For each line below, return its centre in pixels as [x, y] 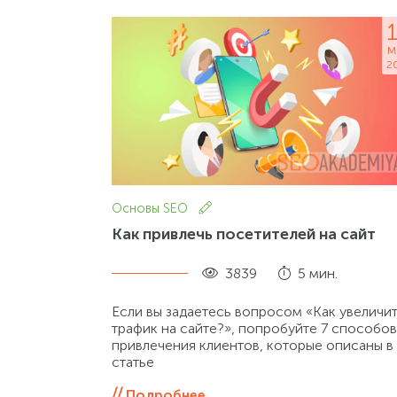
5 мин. [317, 273]
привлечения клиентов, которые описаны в [253, 345]
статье [133, 362]
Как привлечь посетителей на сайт [244, 234]
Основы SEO [152, 208]
